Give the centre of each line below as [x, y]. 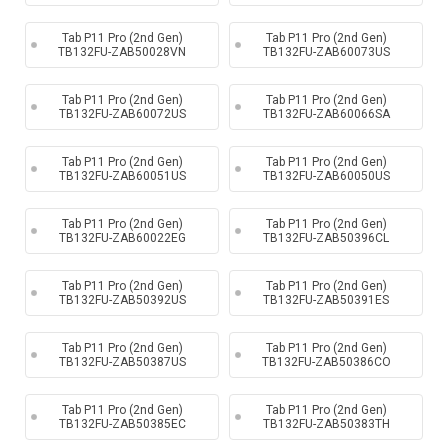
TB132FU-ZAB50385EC [122, 424]
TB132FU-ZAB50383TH [326, 424]
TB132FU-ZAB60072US [122, 114]
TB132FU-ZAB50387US [122, 362]
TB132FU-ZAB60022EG [122, 238]
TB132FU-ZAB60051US [122, 176]
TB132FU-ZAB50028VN [122, 52]
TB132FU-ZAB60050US [326, 176]
